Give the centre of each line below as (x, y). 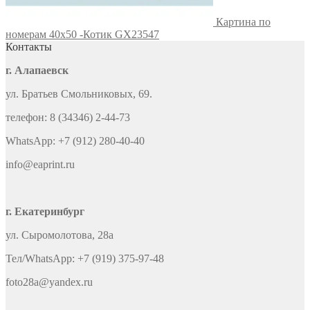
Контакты (29, 46)
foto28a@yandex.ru (49, 282)
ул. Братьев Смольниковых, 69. (79, 93)
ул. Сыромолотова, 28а (60, 235)
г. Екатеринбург (45, 211)
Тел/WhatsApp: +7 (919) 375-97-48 (85, 258)
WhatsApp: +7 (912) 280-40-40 (75, 140)
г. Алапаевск (37, 70)
